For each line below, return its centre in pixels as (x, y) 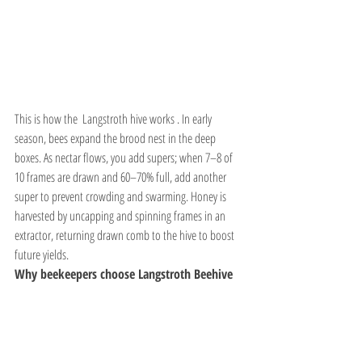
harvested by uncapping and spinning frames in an (121, 215)
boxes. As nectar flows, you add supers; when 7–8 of (125, 157)
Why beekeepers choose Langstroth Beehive (124, 274)
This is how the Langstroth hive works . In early (114, 118)
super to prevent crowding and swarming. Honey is (122, 196)
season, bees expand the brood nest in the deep (116, 138)
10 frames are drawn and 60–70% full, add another (122, 177)
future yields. (42, 254)
